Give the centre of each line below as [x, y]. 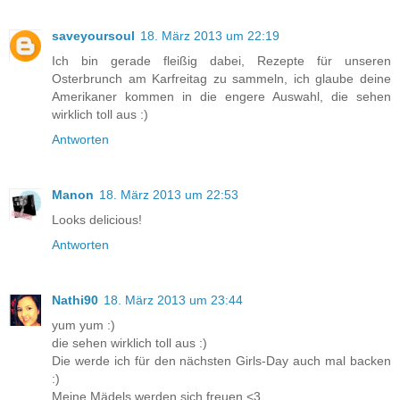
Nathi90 [75, 300]
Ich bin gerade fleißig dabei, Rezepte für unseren [221, 61]
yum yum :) [83, 325]
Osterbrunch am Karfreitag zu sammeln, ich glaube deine [221, 79]
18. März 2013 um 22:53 [169, 195]
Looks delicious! [97, 220]
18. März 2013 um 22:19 [210, 36]
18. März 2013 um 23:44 [173, 300]
